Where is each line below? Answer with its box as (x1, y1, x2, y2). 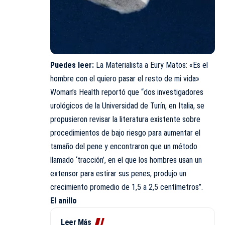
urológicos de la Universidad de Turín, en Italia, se (50, 100, 204, 110)
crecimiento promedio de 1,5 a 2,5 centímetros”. (50, 182, 203, 192)
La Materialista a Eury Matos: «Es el (96, 60, 208, 70)
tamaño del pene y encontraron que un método (50, 141, 197, 151)
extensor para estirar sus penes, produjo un (50, 168, 186, 178)
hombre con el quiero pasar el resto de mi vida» (50, 73, 199, 83)
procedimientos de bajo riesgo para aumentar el (50, 128, 200, 138)
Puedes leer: (50, 60, 94, 70)
